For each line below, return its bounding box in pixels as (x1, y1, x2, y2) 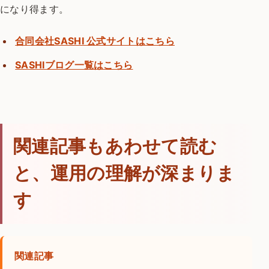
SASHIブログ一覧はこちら (15, 59, 133, 71)
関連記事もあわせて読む (13, 136, 217, 157)
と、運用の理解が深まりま (13, 163, 235, 184)
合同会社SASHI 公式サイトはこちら (15, 35, 175, 47)
